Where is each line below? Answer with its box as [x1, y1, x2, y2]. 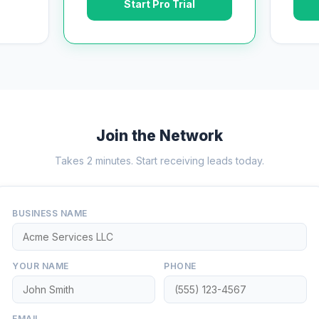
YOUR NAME [12, 261, 69, 271]
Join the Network [96, 127, 223, 145]
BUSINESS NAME [12, 208, 88, 219]
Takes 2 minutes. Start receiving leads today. [55, 155, 264, 167]
